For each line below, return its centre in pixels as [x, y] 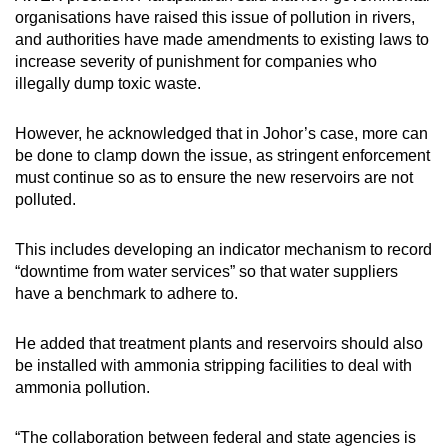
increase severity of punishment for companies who [196, 61]
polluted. [47, 199]
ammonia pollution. [84, 387]
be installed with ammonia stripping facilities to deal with [213, 365]
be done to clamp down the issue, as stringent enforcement [222, 155]
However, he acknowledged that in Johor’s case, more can [221, 133]
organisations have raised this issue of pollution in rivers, [215, 17]
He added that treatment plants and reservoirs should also [219, 343]
